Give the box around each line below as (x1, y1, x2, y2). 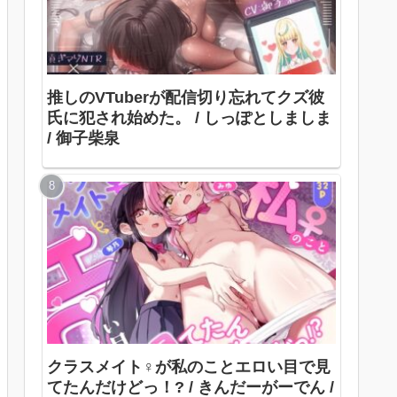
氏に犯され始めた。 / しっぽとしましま (47, 108, 331, 127)
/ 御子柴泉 (47, 128, 120, 147)
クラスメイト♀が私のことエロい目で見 (47, 357, 331, 376)
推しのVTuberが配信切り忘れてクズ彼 (47, 88, 324, 106)
